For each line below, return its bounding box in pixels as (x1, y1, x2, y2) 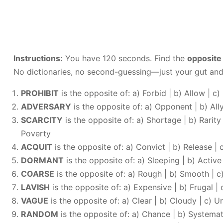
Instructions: (13, 53, 63, 63)
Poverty (21, 128, 51, 138)
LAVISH (21, 182, 50, 192)
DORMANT (21, 155, 64, 165)
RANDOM (21, 209, 58, 219)
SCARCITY (21, 115, 63, 125)
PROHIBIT (21, 88, 59, 98)
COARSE (21, 169, 54, 179)
